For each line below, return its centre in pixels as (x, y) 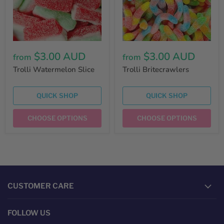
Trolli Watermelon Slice (54, 69)
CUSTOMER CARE (41, 186)
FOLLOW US (29, 213)
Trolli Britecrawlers (156, 69)
